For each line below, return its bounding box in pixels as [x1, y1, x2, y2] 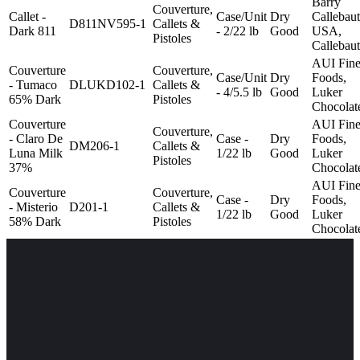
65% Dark [9, 92, 61, 106]
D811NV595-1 [69, 16, 146, 31]
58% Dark [9, 214, 61, 228]
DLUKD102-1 [69, 77, 145, 92]
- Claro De [9, 131, 63, 145]
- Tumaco [9, 77, 57, 92]
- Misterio [9, 199, 58, 214]
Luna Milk [9, 145, 63, 160]
